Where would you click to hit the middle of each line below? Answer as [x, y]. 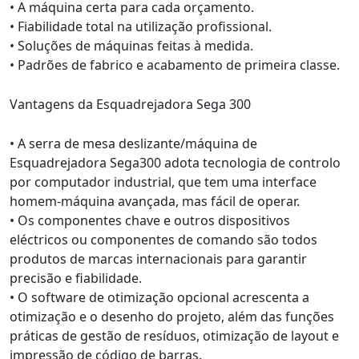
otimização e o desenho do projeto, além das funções [172, 317]
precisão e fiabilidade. [76, 278]
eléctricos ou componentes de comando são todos [163, 240]
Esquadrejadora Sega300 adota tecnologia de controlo [175, 163]
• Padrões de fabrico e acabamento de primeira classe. [175, 65]
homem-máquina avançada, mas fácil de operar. [155, 201]
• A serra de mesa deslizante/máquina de [133, 143]
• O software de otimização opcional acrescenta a [159, 297]
